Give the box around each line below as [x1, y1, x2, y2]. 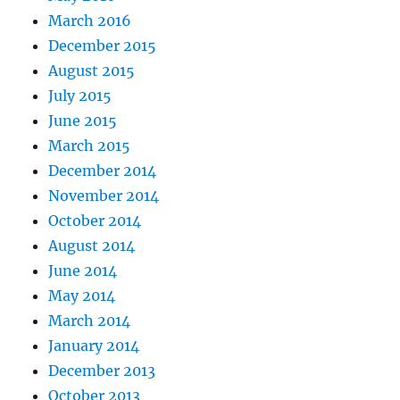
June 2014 [48, 262, 118, 280]
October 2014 [48, 212, 142, 230]
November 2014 [48, 187, 160, 205]
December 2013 [48, 362, 156, 380]
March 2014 [48, 312, 131, 330]
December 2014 [48, 162, 157, 180]
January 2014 [48, 337, 140, 355]
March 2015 [48, 137, 131, 155]
